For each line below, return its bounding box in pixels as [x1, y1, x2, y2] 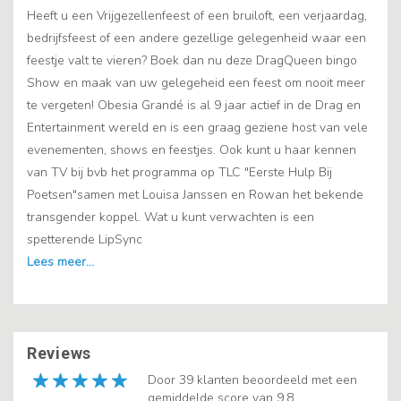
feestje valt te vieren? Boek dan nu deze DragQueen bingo [27, 52, 357, 70]
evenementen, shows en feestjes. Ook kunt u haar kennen [27, 141, 356, 159]
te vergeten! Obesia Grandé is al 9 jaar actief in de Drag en [27, 97, 361, 115]
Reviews [27, 344, 91, 363]
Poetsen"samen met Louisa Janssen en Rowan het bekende [27, 186, 363, 204]
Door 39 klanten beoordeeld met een [148, 371, 357, 389]
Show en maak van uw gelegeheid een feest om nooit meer [27, 74, 365, 92]
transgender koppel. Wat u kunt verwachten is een [27, 209, 314, 226]
